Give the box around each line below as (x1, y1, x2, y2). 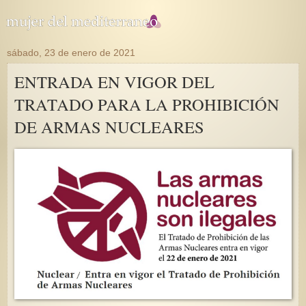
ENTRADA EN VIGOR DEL (14, 70, 214, 93)
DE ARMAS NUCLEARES (14, 115, 204, 138)
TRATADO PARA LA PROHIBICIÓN (14, 93, 279, 115)
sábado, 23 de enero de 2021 (7, 47, 135, 58)
